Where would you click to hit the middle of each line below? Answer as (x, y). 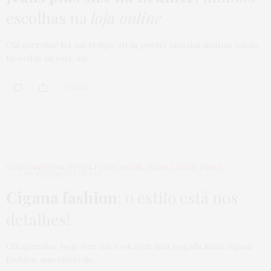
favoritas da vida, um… (50, 58)
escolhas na (48, 18)
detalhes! (40, 219)
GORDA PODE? (92, 167)
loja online (126, 18)
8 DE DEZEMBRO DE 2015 (60, 174)
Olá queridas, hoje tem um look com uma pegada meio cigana (129, 246)
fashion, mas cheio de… (53, 259)
